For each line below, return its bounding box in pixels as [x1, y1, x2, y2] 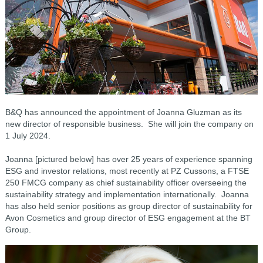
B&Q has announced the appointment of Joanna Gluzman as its [5, 107, 242, 117]
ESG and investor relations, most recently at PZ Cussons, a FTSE [5, 166, 249, 176]
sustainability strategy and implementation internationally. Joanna [5, 189, 249, 199]
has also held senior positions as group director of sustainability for [5, 201, 252, 211]
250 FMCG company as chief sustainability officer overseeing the [5, 177, 247, 187]
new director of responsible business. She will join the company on [5, 119, 254, 129]
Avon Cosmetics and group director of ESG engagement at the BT [5, 213, 251, 222]
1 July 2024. [5, 130, 50, 140]
